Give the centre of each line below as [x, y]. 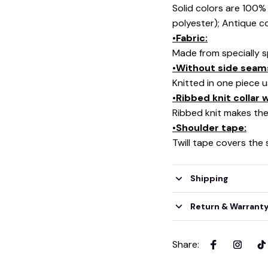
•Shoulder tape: [209, 127]
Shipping [209, 178]
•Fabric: [190, 38]
